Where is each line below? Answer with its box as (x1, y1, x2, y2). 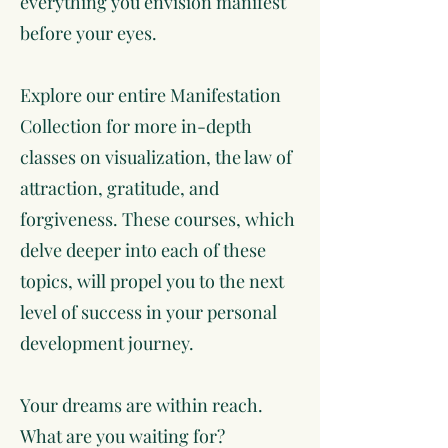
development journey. (20, 331, 194, 355)
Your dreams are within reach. (20, 393, 263, 417)
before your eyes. (20, 21, 157, 45)
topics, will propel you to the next (20, 269, 284, 293)
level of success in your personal (20, 300, 277, 324)
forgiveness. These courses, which (20, 207, 295, 231)
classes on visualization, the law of (20, 145, 292, 169)
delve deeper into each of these (20, 238, 266, 262)
